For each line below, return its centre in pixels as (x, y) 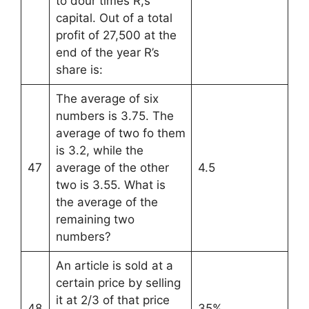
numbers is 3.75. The (114, 116)
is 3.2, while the (99, 150)
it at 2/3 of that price (112, 300)
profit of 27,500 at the (116, 35)
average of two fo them (120, 133)
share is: (81, 69)
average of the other (112, 167)
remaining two (95, 219)
